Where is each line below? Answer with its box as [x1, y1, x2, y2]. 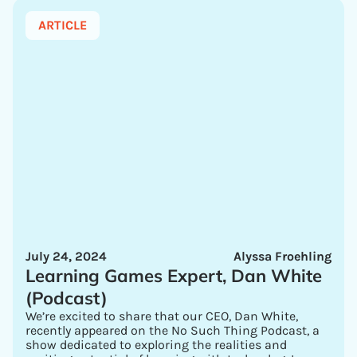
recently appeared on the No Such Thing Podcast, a [25, 323, 320, 338]
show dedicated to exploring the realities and [25, 337, 287, 352]
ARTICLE [38, 18, 87, 33]
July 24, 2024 [25, 249, 107, 264]
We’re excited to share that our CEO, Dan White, [25, 308, 298, 324]
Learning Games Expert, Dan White [25, 265, 322, 287]
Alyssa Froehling [233, 249, 331, 264]
